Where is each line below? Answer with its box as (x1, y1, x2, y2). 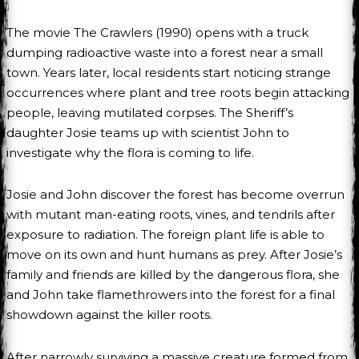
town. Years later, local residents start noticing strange (6, 65, 331, 81)
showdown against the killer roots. (6, 307, 212, 323)
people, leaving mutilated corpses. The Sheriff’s (6, 105, 293, 121)
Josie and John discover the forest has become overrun (6, 187, 345, 203)
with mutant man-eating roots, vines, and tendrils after (6, 207, 335, 223)
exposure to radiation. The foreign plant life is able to (6, 227, 325, 243)
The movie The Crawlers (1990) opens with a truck (6, 25, 309, 41)
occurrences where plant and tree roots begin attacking (6, 85, 349, 101)
